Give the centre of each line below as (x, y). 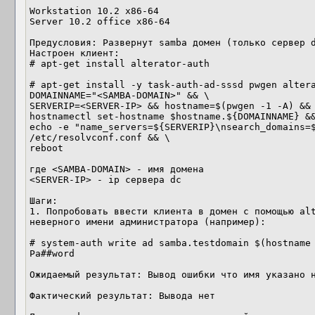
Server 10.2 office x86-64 (100, 21)
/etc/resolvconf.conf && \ (100, 137)
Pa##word (52, 253)
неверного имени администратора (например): (148, 222)
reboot (46, 148)
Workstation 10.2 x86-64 (94, 11)
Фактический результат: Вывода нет (122, 296)
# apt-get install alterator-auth (120, 64)
